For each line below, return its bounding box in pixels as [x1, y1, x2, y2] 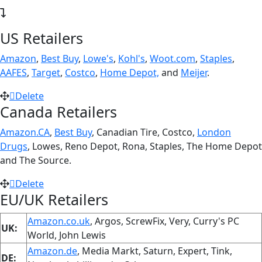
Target [32, 65, 60, 79]
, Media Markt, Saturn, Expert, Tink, [77, 244, 232, 257]
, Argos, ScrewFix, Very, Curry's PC [90, 214, 239, 227]
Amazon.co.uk [27, 214, 90, 227]
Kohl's [118, 51, 145, 65]
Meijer [181, 65, 207, 79]
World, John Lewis [27, 228, 106, 242]
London [197, 125, 231, 139]
